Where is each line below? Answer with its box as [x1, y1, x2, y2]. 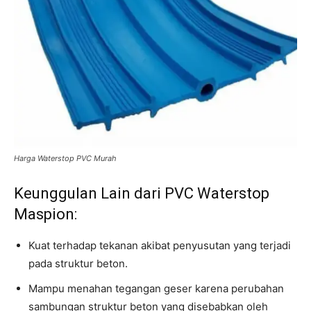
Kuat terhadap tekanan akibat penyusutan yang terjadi [28, 239, 291, 252]
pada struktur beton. [28, 257, 128, 270]
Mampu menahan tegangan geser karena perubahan [28, 282, 284, 295]
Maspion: [14, 205, 77, 223]
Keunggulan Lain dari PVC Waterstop [14, 185, 269, 202]
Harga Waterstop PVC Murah [14, 153, 117, 163]
